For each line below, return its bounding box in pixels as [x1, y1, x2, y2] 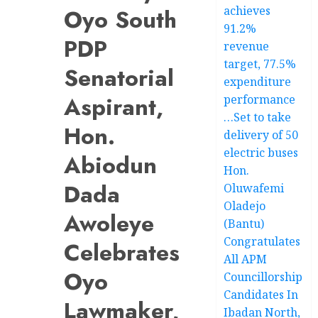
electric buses [224, 144, 299, 160]
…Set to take [224, 109, 292, 125]
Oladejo [224, 197, 266, 214]
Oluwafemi [224, 180, 285, 196]
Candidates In [224, 286, 299, 302]
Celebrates [64, 236, 180, 269]
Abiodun [64, 148, 157, 182]
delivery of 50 [224, 126, 299, 143]
